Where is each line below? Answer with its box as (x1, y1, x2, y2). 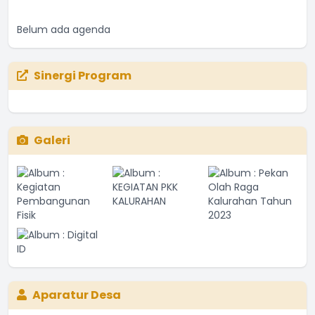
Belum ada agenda (17, 22, 110, 37)
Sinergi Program (34, 67, 131, 84)
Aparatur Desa (32, 286, 121, 303)
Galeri (34, 131, 70, 148)
